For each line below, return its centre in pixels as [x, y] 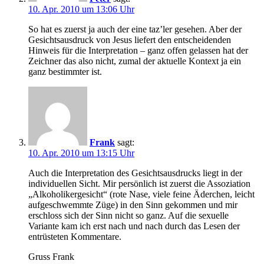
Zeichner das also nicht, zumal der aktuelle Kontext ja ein [135, 61]
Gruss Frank [51, 257]
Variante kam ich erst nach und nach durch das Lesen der [134, 226]
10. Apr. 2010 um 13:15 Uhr [81, 153]
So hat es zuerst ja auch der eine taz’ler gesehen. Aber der [135, 29]
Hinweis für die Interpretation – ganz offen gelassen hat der [138, 51]
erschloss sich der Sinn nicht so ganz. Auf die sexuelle [128, 216]
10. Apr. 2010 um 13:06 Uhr [81, 9]
